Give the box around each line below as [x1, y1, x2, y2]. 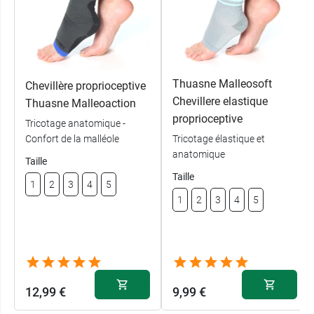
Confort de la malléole [25, 133, 119, 144]
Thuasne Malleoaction [25, 97, 136, 110]
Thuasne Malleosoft [172, 77, 272, 91]
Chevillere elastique [172, 95, 268, 109]
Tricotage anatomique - [25, 118, 125, 129]
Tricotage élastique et [172, 133, 265, 145]
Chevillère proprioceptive [25, 79, 146, 93]
